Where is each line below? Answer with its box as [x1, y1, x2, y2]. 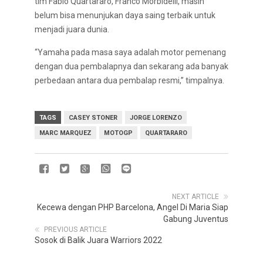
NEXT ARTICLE [172, 193, 219, 201]
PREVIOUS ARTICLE [44, 225, 107, 234]
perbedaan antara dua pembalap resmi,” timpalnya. [35, 76, 224, 85]
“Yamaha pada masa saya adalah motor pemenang [35, 48, 226, 57]
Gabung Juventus [163, 214, 228, 224]
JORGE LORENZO [130, 114, 182, 122]
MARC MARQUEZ [39, 129, 92, 137]
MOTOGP [104, 129, 133, 137]
